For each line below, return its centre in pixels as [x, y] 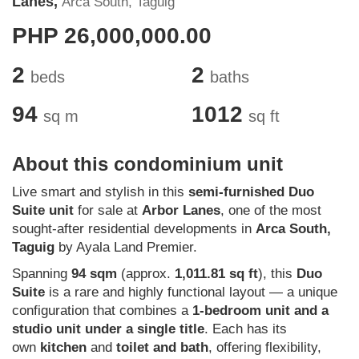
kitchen [63, 348]
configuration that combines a [102, 311]
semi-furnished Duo [251, 192]
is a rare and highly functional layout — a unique [191, 292]
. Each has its [246, 329]
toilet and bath [162, 348]
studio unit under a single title [108, 329]
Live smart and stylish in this [100, 192]
